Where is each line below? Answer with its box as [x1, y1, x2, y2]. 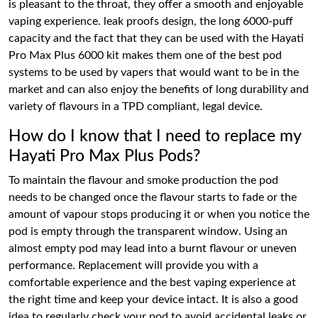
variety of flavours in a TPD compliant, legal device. [9, 100, 263, 112]
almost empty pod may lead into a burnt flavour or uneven [9, 242, 297, 254]
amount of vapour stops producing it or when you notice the [9, 208, 309, 220]
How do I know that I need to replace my [9, 127, 301, 145]
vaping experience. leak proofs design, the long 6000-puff [9, 15, 293, 27]
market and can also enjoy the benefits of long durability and [9, 83, 309, 95]
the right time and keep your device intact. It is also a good [9, 293, 298, 305]
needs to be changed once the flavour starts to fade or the [9, 191, 297, 203]
